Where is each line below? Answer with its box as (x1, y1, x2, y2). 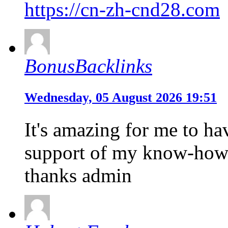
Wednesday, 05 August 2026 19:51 (24, 90, 217, 105)
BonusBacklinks (24, 55, 152, 77)
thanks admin (24, 164, 132, 187)
